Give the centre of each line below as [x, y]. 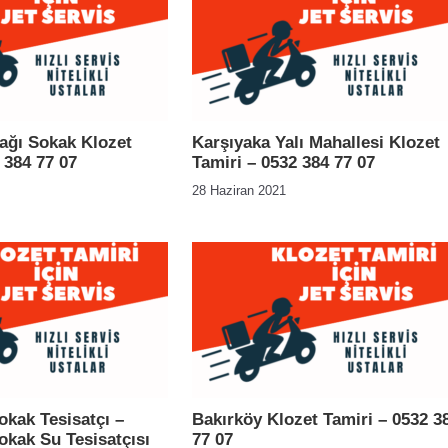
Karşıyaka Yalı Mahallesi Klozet [316, 142]
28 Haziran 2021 [239, 190]
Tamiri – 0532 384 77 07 [283, 162]
